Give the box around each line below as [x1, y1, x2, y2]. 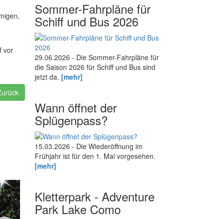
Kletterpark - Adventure [35, 188, 154, 205]
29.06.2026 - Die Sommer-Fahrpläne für [35, 52, 159, 63]
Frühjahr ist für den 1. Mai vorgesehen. [35, 151, 155, 161]
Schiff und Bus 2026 [35, 13, 138, 30]
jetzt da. [35, 72, 61, 82]
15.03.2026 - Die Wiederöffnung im [35, 141, 143, 152]
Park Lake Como [35, 200, 121, 218]
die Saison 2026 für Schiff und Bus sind [35, 62, 155, 72]
